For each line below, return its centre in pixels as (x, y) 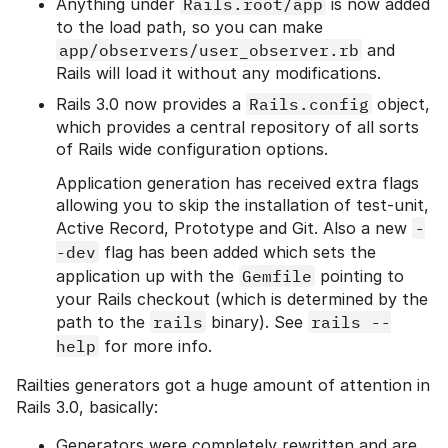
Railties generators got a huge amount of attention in (223, 385)
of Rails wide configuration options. (192, 149)
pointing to (359, 276)
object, (401, 104)
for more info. (155, 346)
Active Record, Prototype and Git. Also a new (234, 228)
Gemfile (277, 276)
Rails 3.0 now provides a (151, 104)
